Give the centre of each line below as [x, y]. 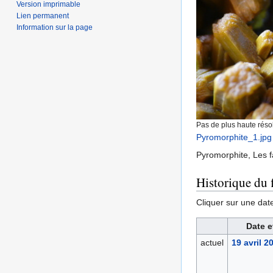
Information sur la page [55, 27]
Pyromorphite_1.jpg [234, 137]
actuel [212, 243]
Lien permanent [43, 16]
